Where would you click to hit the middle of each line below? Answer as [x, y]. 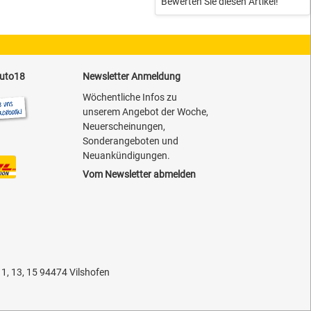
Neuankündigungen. [126, 155]
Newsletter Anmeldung [131, 76]
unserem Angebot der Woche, [145, 111]
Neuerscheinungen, [124, 126]
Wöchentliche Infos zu [129, 97]
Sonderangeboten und [130, 141]
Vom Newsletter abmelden [139, 174]
